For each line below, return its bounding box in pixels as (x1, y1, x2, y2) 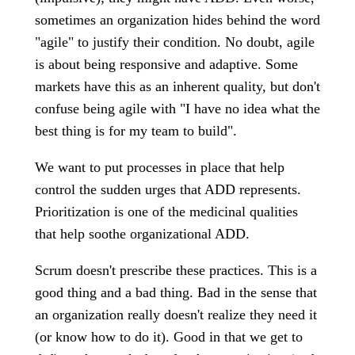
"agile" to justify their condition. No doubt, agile (35, 34, 315, 50)
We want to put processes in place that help (35, 159, 284, 175)
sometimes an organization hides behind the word (35, 12, 320, 28)
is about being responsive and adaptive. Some (35, 56, 298, 72)
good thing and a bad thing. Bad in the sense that (35, 284, 317, 300)
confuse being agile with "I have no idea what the (35, 101, 320, 116)
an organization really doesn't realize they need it (35, 307, 317, 323)
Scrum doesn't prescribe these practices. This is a (35, 262, 317, 278)
